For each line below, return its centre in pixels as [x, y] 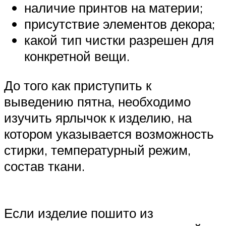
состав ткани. [44, 166]
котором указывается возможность [109, 133]
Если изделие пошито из [79, 213]
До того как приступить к [78, 85]
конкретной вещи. [77, 56]
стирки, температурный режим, [97, 150]
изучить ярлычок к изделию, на [98, 117]
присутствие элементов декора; [120, 24]
